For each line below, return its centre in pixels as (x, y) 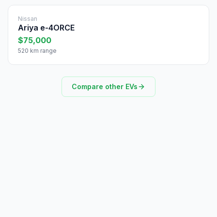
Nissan (28, 18)
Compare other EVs (105, 86)
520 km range (37, 50)
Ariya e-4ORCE (46, 27)
